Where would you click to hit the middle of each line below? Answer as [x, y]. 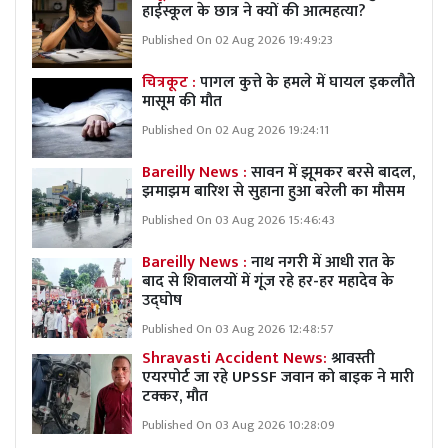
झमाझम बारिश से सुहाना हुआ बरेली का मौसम [273, 191]
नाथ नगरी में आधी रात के [321, 262]
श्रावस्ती [351, 358]
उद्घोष [162, 300]
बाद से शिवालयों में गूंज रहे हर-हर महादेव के [268, 281]
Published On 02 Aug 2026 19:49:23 [237, 40]
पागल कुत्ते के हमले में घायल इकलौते [305, 82]
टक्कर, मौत [175, 396]
